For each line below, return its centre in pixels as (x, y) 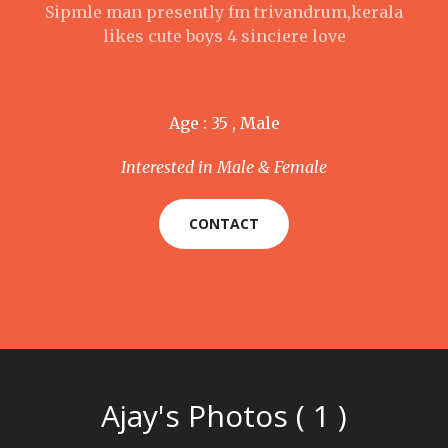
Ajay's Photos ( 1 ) (224, 415)
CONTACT (224, 223)
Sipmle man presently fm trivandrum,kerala (224, 12)
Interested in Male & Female (224, 167)
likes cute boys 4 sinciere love (224, 36)
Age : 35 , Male (224, 123)
